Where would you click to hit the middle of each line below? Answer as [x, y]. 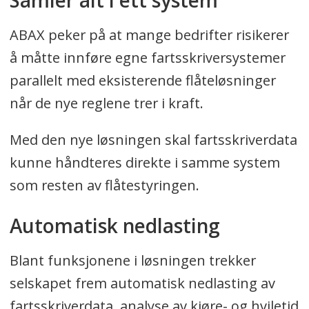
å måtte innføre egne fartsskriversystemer [147, 58]
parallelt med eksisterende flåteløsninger [142, 81]
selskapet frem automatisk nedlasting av [142, 283]
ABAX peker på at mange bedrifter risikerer [149, 35]
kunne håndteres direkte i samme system [144, 162]
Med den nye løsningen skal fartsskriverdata [153, 140]
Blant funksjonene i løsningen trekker [132, 260]
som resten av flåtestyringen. [104, 185]
